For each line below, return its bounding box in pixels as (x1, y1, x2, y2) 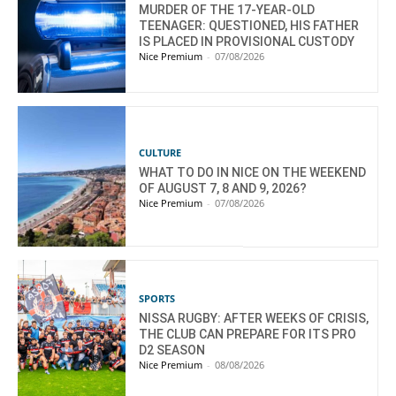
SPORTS (139, 291, 176, 305)
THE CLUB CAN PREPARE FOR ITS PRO (139, 326, 357, 341)
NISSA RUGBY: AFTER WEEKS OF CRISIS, (139, 310, 369, 325)
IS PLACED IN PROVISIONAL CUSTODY (139, 34, 355, 49)
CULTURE (139, 145, 182, 159)
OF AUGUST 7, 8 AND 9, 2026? (139, 180, 308, 195)
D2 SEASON (139, 342, 206, 357)
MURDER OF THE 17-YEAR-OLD (139, 3, 316, 18)
